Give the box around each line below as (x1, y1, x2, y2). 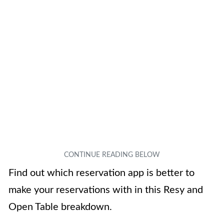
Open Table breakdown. (8, 202, 112, 212)
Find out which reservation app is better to (8, 168, 194, 178)
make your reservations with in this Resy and (8, 185, 203, 195)
